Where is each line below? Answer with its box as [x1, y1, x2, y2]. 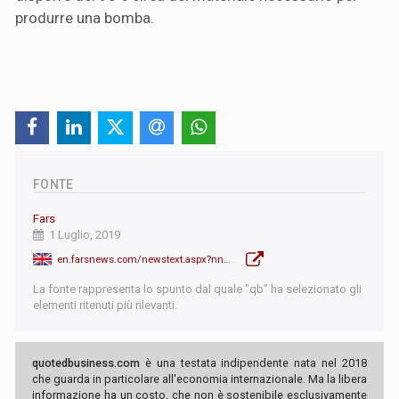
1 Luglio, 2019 [49, 227, 120, 241]
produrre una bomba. [15, 8, 154, 27]
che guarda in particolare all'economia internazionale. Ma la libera [32, 371, 367, 386]
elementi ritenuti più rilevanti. [33, 297, 177, 312]
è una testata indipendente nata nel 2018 [140, 355, 367, 370]
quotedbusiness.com [32, 355, 140, 370]
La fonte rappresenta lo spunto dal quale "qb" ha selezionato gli [33, 281, 362, 296]
